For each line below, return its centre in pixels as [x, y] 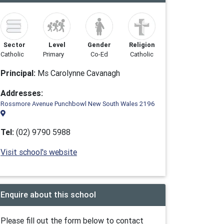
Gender [99, 45]
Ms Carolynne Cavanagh [78, 73]
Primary [53, 54]
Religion [142, 45]
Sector [14, 45]
